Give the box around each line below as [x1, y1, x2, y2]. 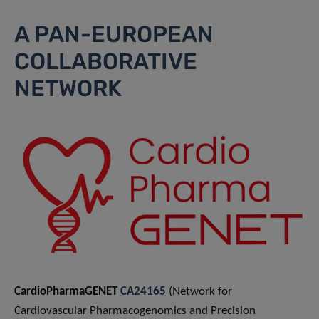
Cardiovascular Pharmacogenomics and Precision [14, 304, 256, 317]
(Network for [166, 285, 232, 298]
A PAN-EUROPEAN [14, 21, 214, 48]
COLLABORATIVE [14, 48, 197, 75]
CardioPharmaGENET [14, 285, 120, 298]
